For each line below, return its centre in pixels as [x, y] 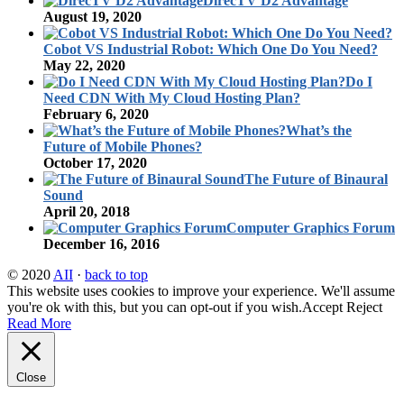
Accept [322, 307]
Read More [39, 323]
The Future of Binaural [316, 179]
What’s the [319, 130]
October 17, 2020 [95, 162]
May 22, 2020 [84, 65]
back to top [116, 274]
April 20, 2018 [87, 211]
